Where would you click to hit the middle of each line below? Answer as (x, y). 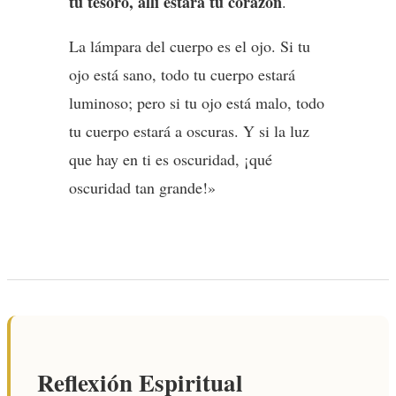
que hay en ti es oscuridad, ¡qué (171, 159)
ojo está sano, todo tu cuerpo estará (182, 74)
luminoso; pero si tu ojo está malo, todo (197, 102)
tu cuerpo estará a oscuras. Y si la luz (189, 130)
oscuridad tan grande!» (142, 187)
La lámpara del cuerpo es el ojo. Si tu (190, 46)
